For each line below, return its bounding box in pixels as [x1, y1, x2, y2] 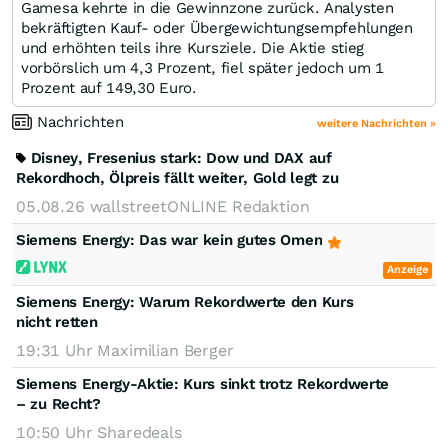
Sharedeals [97, 422, 182, 442]
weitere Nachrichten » [317, 116, 436, 130]
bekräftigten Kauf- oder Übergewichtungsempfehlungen [21, 18, 413, 37]
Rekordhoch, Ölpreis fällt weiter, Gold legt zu [16, 168, 339, 187]
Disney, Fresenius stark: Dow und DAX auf [26, 148, 332, 167]
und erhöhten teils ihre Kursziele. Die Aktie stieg [21, 38, 365, 57]
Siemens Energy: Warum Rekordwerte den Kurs [16, 292, 354, 311]
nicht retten [16, 312, 98, 331]
